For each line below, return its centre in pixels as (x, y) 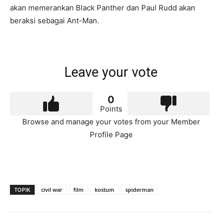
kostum (105, 189)
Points (111, 109)
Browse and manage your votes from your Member (111, 121)
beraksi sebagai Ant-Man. (55, 20)
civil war (52, 189)
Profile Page (111, 134)
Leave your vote (111, 72)
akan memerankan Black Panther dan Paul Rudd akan (103, 7)
